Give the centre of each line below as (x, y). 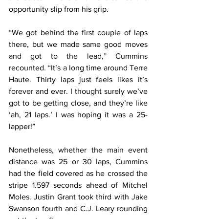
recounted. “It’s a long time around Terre (78, 67)
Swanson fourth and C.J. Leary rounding (78, 208)
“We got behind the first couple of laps (78, 32)
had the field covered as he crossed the (78, 173)
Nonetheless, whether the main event (78, 150)
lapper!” (22, 126)
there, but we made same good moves (78, 44)
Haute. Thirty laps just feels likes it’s (78, 79)
